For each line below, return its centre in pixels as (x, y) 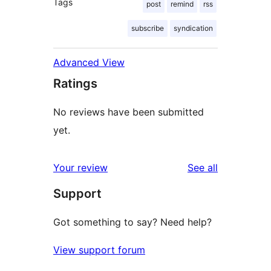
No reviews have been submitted (129, 112)
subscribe (148, 28)
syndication (193, 28)
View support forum (99, 250)
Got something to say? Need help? (132, 222)
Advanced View (89, 63)
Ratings (75, 84)
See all (203, 168)
